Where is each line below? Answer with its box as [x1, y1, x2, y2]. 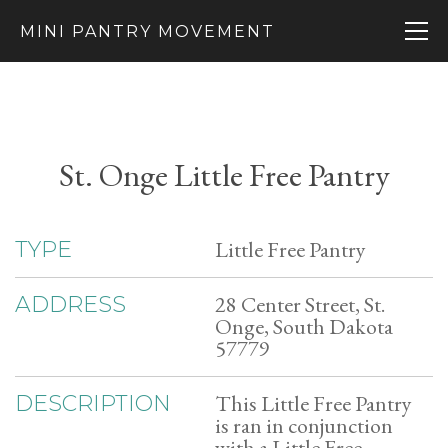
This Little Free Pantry [215, 389, 412, 418]
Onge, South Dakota [215, 312, 393, 341]
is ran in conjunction [215, 411, 393, 440]
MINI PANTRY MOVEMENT [20, 22, 275, 41]
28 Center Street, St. [215, 290, 385, 319]
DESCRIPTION [15, 390, 171, 417]
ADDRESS [15, 291, 126, 318]
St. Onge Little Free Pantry [58, 154, 390, 196]
